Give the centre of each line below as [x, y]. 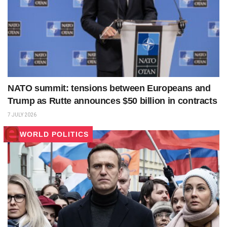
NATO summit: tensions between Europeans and [109, 88]
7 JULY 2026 [22, 115]
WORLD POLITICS [54, 134]
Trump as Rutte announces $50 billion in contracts [112, 101]
